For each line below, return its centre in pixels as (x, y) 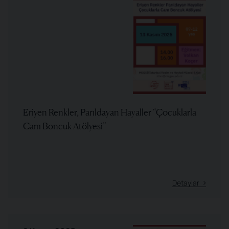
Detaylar (186, 183)
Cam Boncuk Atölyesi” (65, 126)
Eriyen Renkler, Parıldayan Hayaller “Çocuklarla (110, 112)
